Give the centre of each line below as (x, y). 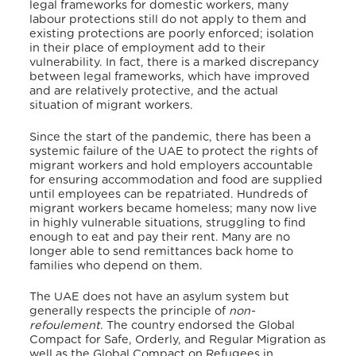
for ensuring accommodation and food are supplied (176, 180)
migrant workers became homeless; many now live (174, 208)
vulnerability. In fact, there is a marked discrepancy (174, 63)
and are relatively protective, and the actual (154, 91)
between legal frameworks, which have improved (170, 77)
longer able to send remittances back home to (162, 251)
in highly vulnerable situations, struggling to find (168, 222)
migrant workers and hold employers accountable (172, 165)
